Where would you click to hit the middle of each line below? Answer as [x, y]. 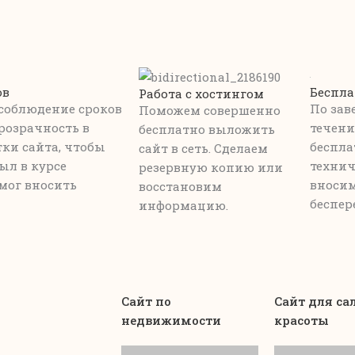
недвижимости [171, 320]
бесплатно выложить [206, 130]
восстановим [180, 187]
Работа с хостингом [201, 94]
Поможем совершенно [209, 111]
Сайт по [146, 301]
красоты [302, 320]
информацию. [183, 206]
